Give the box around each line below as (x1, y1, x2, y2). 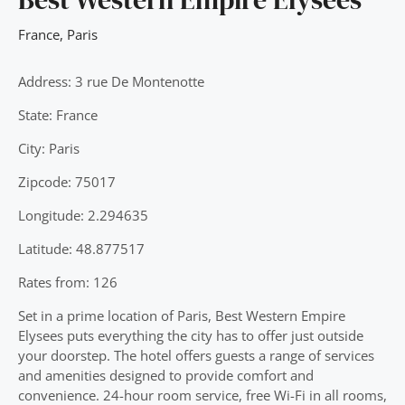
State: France (18, 106, 98, 124)
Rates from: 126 (18, 273, 118, 291)
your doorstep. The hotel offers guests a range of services (18, 346, 374, 364)
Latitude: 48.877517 (18, 240, 145, 258)
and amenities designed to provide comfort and (18, 366, 314, 384)
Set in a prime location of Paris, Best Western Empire (18, 306, 345, 325)
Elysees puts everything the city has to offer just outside (18, 326, 363, 344)
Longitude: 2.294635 (18, 206, 148, 224)
